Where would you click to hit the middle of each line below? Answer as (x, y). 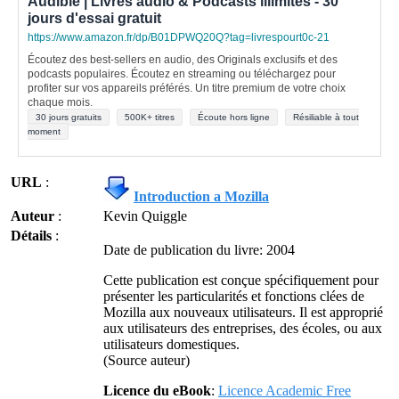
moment (44, 131)
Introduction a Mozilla (201, 196)
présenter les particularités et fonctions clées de (234, 296)
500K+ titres (150, 117)
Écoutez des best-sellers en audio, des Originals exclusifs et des (183, 60)
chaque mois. (60, 102)
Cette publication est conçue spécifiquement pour (241, 280)
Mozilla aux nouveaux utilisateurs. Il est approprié (243, 312)
